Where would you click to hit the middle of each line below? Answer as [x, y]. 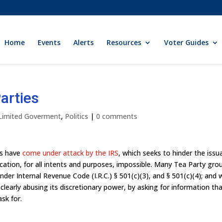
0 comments [117, 116]
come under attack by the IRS [71, 153]
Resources [124, 42]
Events [49, 42]
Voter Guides [187, 42]
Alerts [84, 42]
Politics [77, 116]
